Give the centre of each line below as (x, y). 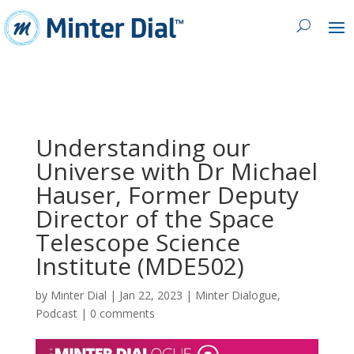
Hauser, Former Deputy (167, 194)
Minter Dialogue (236, 295)
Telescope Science (137, 242)
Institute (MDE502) (139, 265)
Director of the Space (154, 218)
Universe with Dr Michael (176, 171)
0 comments (122, 313)
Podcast (56, 313)
